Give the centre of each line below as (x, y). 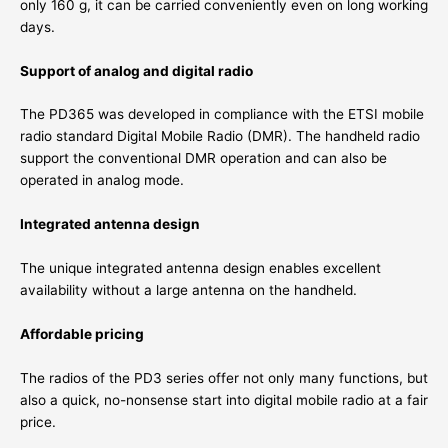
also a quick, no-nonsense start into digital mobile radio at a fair (224, 399)
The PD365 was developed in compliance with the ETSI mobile (222, 114)
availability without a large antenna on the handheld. (188, 290)
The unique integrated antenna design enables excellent (200, 268)
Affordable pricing (82, 334)
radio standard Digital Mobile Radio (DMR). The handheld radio (220, 136)
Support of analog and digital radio (136, 70)
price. (38, 421)
